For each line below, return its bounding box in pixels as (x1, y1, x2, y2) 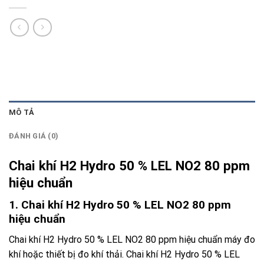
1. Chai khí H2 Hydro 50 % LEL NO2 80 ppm (9, 198, 231, 212)
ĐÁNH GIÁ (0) (9, 131, 59, 140)
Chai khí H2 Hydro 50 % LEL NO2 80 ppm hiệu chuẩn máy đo (9, 233, 255, 245)
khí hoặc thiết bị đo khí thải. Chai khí (9, 248, 160, 260)
